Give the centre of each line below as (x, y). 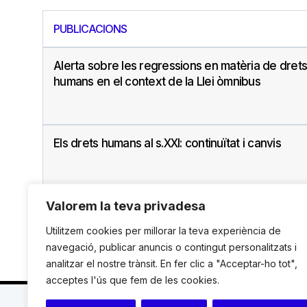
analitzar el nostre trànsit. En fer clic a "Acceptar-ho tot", (172, 263)
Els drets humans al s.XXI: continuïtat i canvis (167, 144)
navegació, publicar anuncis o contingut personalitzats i (171, 247)
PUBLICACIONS (90, 29)
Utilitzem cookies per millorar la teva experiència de (163, 231)
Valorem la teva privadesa (126, 206)
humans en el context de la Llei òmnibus (157, 82)
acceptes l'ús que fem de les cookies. (133, 280)
